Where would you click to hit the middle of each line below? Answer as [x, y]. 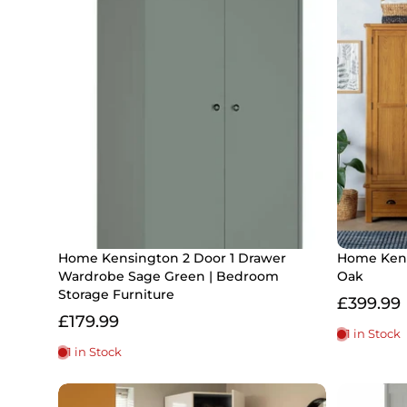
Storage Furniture [116, 295]
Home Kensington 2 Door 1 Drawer [172, 258]
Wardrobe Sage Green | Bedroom [169, 277]
